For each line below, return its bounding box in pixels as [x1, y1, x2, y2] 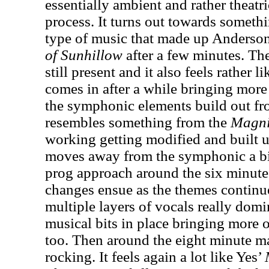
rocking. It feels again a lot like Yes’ [45, 249, 265, 265]
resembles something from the [45, 114, 231, 130]
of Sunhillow [45, 47, 122, 63]
